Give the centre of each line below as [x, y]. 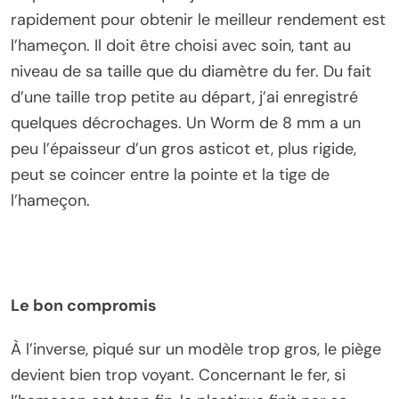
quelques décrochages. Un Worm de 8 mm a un [186, 123]
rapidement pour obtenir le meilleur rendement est [198, 20]
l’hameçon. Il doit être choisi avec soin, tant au [181, 45]
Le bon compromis [84, 305]
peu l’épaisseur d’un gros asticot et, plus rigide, [183, 149]
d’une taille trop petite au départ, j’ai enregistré [184, 97]
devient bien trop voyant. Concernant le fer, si [178, 375]
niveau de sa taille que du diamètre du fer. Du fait [191, 71]
